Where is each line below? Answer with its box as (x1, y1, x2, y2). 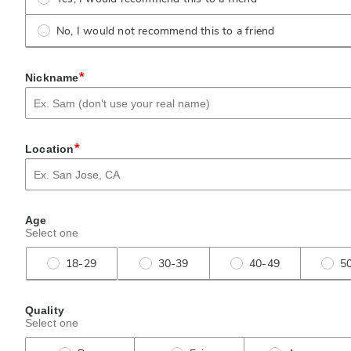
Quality (25, 304, 64, 317)
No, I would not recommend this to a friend (56, 26, 275, 37)
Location (25, 143, 74, 155)
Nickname (25, 71, 79, 84)
